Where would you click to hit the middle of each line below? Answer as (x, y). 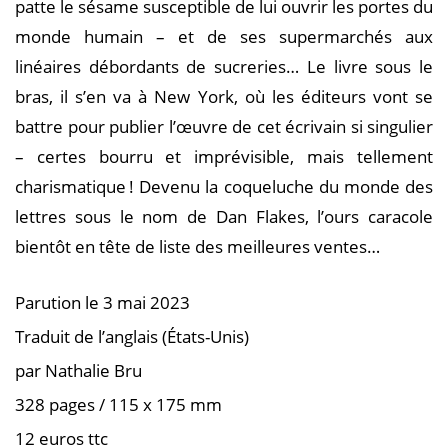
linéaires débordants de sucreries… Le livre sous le (224, 66)
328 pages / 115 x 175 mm (118, 404)
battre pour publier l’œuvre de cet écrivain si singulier (224, 126)
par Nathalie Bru (78, 370)
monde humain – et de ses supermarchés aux (224, 36)
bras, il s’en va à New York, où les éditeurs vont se (224, 96)
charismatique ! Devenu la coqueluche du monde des (224, 186)
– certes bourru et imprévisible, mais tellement (224, 156)
